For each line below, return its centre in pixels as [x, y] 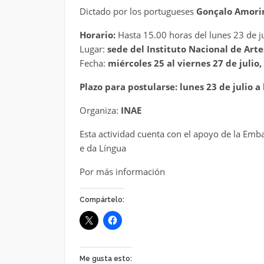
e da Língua [103, 148]
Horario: [97, 34]
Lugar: [93, 49]
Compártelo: [102, 199]
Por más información [122, 171]
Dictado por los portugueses [138, 11]
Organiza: [99, 110]
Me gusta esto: [105, 258]
